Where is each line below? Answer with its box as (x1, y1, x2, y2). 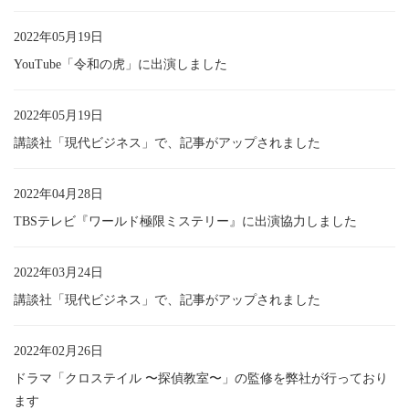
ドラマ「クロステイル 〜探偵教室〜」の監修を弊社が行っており (14, 371, 388, 385)
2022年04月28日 (14, 186, 103, 201)
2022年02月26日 (14, 343, 103, 358)
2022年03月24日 (14, 265, 103, 279)
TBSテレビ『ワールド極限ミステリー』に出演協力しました (14, 214, 357, 228)
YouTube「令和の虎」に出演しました (14, 57, 227, 71)
